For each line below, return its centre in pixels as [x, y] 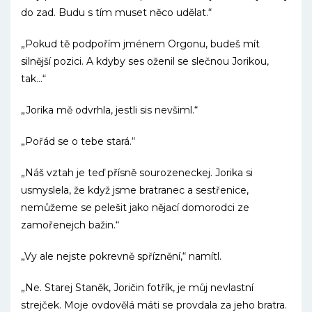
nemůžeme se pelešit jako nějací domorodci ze [135, 208]
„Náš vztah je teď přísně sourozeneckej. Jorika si [137, 173]
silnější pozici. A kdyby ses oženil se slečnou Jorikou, [145, 61]
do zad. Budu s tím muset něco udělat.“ [116, 13]
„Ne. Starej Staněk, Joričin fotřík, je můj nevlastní [137, 288]
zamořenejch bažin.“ [70, 225]
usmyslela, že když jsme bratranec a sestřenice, [135, 190]
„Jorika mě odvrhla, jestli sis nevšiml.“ [109, 110]
